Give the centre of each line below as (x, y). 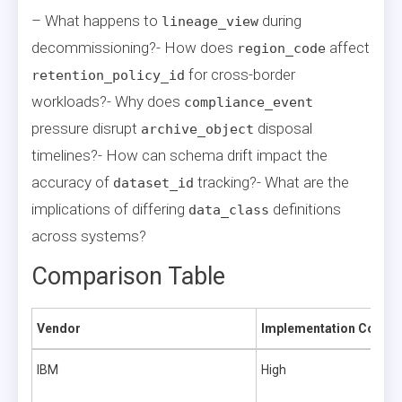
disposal (283, 128)
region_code (281, 48)
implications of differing (110, 209)
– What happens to (96, 20)
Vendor (59, 328)
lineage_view (210, 21)
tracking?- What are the (271, 182)
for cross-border (240, 74)
